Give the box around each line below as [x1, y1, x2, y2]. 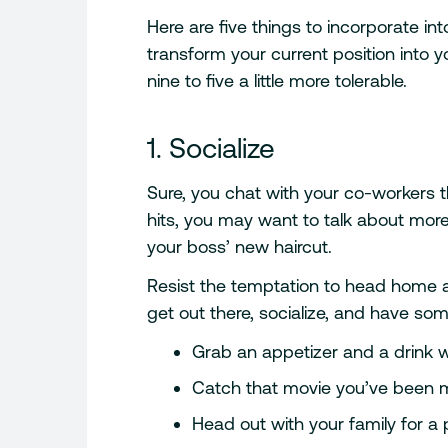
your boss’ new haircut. [147, 236, 333, 258]
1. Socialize [147, 132, 276, 165]
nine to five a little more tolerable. [147, 70, 408, 92]
